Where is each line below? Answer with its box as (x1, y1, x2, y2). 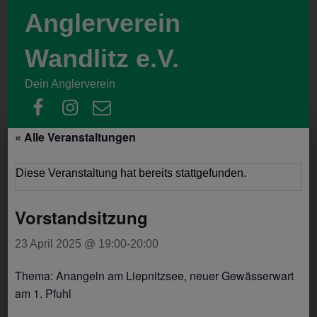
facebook (28, 82, 102, 102)
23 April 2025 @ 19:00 (15, 238, 127, 250)
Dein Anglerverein (25, 78, 116, 90)
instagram (59, 82, 140, 102)
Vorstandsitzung (15, 205, 149, 229)
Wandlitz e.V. (25, 44, 180, 73)
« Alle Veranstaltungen (15, 129, 137, 145)
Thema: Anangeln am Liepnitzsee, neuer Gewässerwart (15, 267, 294, 284)
